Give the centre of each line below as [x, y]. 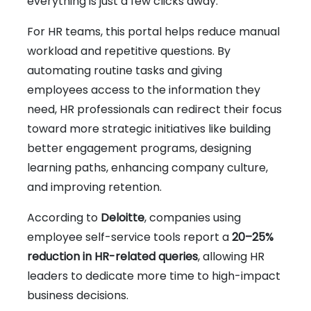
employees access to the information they [144, 90]
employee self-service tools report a [129, 237]
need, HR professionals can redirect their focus [154, 109]
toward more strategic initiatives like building [149, 128]
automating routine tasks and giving [125, 70]
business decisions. [78, 295]
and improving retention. [94, 187]
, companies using [193, 217]
